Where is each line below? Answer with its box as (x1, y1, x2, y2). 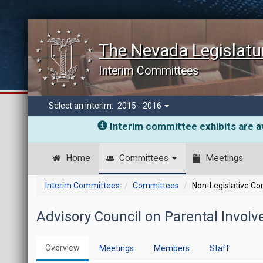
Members (154, 244, 190, 253)
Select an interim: (49, 101, 116, 110)
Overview (45, 243, 80, 252)
